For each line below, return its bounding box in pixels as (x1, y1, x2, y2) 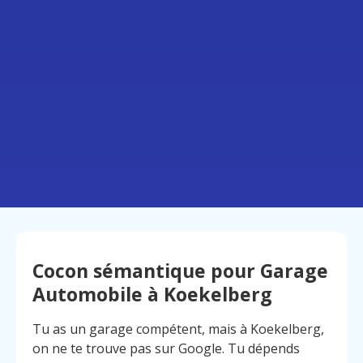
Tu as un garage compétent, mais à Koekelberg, (32, 320, 324, 339)
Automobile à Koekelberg (32, 281, 272, 308)
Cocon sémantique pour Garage (32, 258, 328, 284)
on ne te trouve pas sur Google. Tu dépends (32, 340, 300, 358)
